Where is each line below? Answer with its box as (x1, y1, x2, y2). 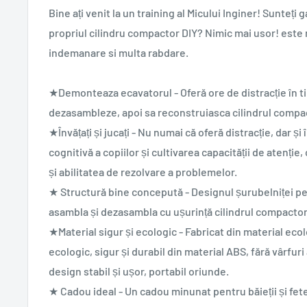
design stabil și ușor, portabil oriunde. (49, 265, 229, 278)
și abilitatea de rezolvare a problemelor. (49, 165, 237, 179)
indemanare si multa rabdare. (49, 46, 188, 60)
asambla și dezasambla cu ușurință (49, 205, 214, 219)
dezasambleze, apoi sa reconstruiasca (49, 106, 232, 119)
